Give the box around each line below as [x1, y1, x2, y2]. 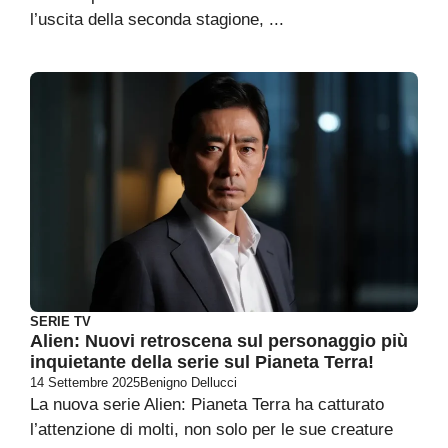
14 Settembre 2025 [30, 375, 140, 390]
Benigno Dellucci [140, 375, 237, 390]
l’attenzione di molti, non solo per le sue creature [30, 420, 393, 439]
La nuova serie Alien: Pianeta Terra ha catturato [30, 395, 384, 414]
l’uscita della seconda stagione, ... [30, 10, 284, 29]
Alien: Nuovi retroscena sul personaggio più [30, 331, 408, 351]
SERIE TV [30, 314, 91, 329]
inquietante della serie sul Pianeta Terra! [30, 352, 374, 372]
